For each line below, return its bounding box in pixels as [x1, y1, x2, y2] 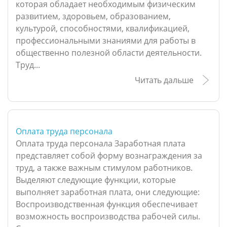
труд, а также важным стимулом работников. [16, 162, 193, 174]
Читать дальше [135, 74, 194, 86]
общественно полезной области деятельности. [16, 47, 202, 59]
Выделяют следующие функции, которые [16, 174, 176, 186]
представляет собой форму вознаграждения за [16, 150, 202, 162]
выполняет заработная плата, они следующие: [16, 186, 200, 198]
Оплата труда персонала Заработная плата [16, 138, 185, 149]
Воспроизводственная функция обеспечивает [16, 199, 198, 210]
